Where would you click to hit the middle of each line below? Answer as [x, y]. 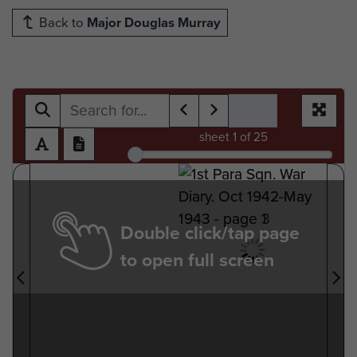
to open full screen [197, 259]
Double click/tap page [210, 232]
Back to [61, 22]
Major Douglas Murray [154, 22]
